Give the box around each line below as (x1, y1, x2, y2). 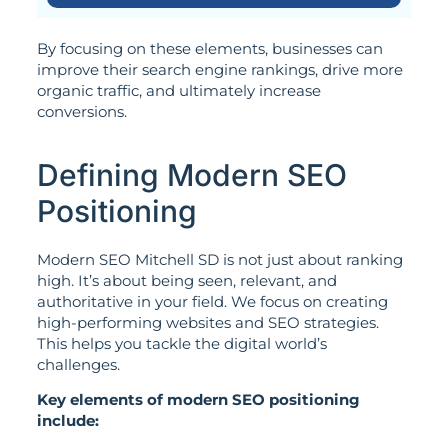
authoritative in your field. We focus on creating (36, 291, 388, 311)
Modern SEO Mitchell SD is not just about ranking (36, 249, 403, 269)
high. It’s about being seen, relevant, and (36, 270, 337, 290)
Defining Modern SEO (36, 156, 347, 193)
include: (36, 411, 99, 431)
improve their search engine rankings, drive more (36, 60, 403, 80)
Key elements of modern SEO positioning (36, 390, 360, 410)
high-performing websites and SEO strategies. (36, 312, 379, 332)
